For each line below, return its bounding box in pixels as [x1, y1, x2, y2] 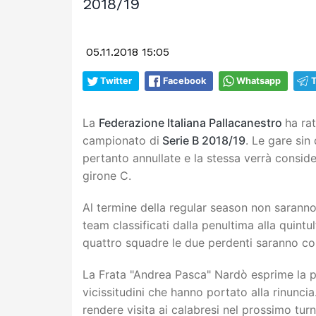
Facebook [163, 75, 206, 86]
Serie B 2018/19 [159, 133, 245, 147]
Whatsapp [236, 75, 281, 86]
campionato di [83, 133, 159, 147]
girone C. [83, 168, 131, 183]
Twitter [100, 75, 132, 86]
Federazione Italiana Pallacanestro [99, 115, 285, 130]
